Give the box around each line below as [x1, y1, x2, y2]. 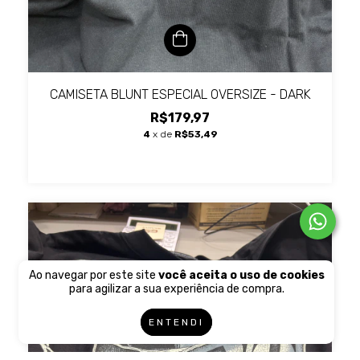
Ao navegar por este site [28, 268, 158, 282]
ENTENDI [149, 317, 205, 328]
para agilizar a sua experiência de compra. [68, 282, 284, 296]
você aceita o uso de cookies [157, 268, 325, 282]
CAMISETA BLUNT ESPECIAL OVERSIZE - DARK [49, 87, 311, 103]
